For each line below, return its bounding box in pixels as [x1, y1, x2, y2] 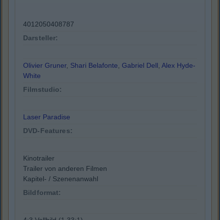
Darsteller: [23, 34, 58, 42]
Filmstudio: [23, 85, 62, 94]
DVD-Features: [23, 127, 73, 135]
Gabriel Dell [122, 61, 158, 70]
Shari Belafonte [70, 61, 118, 70]
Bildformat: [23, 189, 61, 197]
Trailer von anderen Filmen [23, 165, 107, 173]
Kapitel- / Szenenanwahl [23, 175, 98, 183]
